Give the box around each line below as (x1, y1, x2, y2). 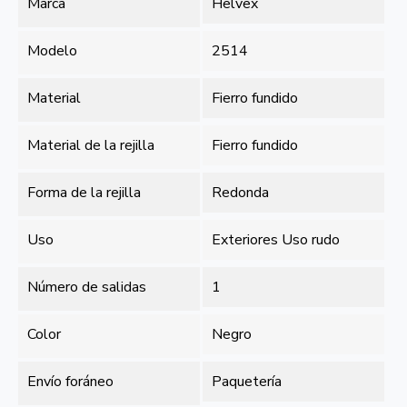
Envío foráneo (27, 372, 114, 392)
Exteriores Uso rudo (212, 230, 341, 250)
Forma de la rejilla (27, 183, 141, 203)
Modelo (27, 41, 77, 61)
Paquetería (212, 372, 283, 392)
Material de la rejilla (27, 135, 154, 155)
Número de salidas (27, 277, 146, 297)
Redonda (212, 183, 270, 203)
